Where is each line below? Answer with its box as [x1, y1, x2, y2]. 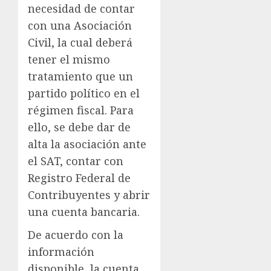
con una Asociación [28, 18, 132, 33]
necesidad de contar [28, 1, 135, 16]
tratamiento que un [28, 69, 133, 84]
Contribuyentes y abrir [28, 188, 150, 203]
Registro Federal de [28, 171, 131, 186]
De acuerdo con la [28, 227, 123, 243]
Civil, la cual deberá [28, 35, 132, 50]
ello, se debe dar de [28, 120, 131, 135]
